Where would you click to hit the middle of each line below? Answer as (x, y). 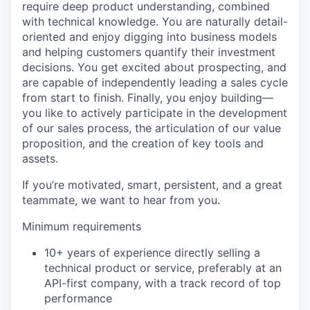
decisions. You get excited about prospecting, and (154, 67)
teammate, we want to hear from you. (121, 200)
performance (78, 298)
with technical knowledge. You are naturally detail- (155, 21)
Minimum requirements (82, 226)
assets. (40, 158)
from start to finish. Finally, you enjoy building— (148, 98)
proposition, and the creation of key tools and (143, 143)
